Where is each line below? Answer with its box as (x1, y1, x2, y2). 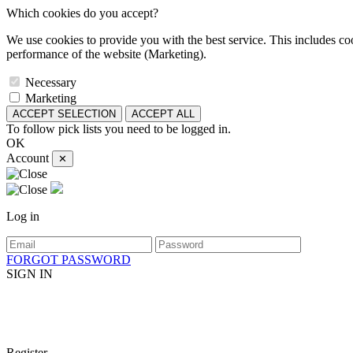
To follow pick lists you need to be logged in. (6, 122, 231, 136)
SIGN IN (6, 267, 53, 281)
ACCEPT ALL (132, 108, 195, 120)
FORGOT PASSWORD (6, 253, 131, 266)
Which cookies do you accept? (6, 6, 158, 20)
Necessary (25, 76, 76, 89)
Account (6, 151, 49, 165)
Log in (6, 210, 39, 223)
